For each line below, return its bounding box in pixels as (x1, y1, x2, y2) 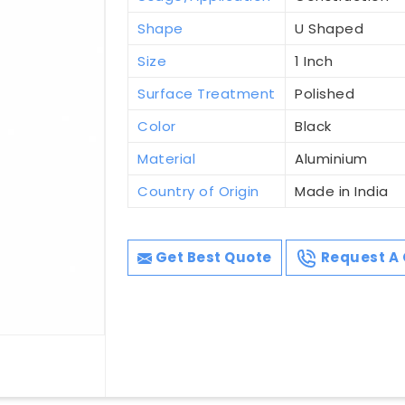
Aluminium (295, 149, 368, 169)
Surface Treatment (137, 84, 276, 104)
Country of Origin (137, 182, 259, 202)
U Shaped (295, 19, 364, 39)
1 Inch (295, 52, 334, 71)
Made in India (295, 182, 389, 202)
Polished (295, 84, 355, 104)
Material (137, 149, 196, 169)
